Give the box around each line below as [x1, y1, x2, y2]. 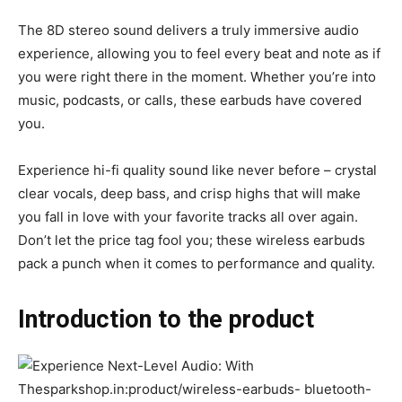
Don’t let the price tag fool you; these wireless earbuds [18, 231, 365, 249]
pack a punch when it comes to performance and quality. [18, 254, 375, 272]
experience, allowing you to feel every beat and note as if [18, 44, 380, 62]
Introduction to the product [18, 304, 314, 334]
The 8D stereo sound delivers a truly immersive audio [18, 21, 359, 39]
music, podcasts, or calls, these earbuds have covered [18, 91, 362, 109]
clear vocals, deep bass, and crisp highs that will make [18, 184, 361, 202]
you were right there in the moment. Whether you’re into [18, 67, 376, 85]
